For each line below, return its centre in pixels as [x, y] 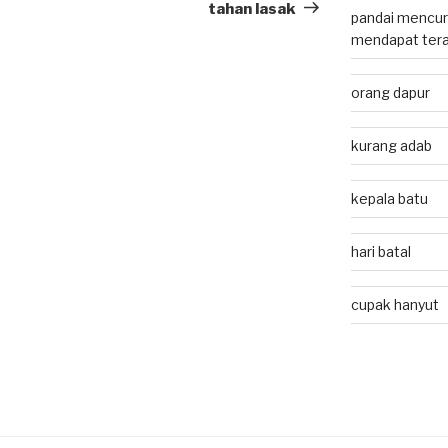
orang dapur [390, 92]
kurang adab [391, 145]
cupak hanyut [394, 304]
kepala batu [389, 198]
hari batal [380, 251]
